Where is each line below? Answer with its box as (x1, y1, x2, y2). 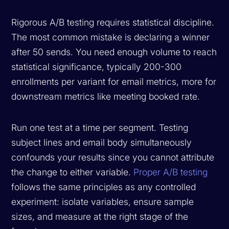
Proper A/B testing (133, 166, 208, 177)
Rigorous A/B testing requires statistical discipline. (11, 16, 215, 28)
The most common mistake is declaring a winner (11, 31, 210, 42)
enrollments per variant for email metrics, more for (11, 76, 217, 87)
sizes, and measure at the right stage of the (11, 211, 189, 222)
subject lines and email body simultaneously (11, 136, 192, 148)
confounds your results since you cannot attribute (11, 151, 215, 163)
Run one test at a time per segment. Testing (11, 122, 189, 133)
